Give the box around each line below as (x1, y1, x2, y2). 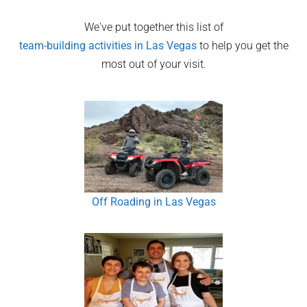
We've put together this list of (84, 21, 223, 34)
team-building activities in (19, 39, 146, 52)
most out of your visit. (101, 58, 206, 71)
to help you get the (196, 39, 288, 52)
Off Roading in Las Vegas (91, 195, 216, 209)
